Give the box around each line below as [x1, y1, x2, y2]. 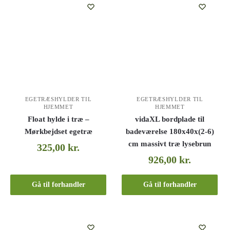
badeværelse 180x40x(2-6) [125, 127, 214, 136]
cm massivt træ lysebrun [128, 140, 212, 148]
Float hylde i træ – [27, 115, 89, 124]
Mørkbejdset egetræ [24, 127, 92, 136]
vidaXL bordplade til [135, 115, 205, 124]
